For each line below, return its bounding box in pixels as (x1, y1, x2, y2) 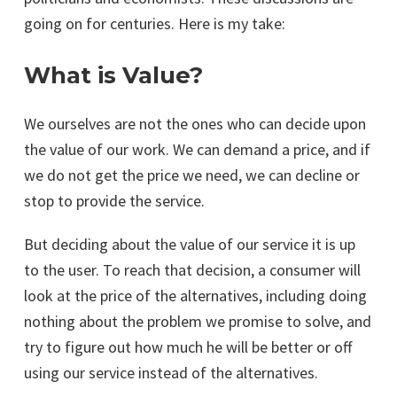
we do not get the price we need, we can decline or (24, 165, 360, 186)
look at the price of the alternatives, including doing (24, 285, 367, 307)
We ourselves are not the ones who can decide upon (24, 113, 366, 135)
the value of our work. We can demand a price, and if (24, 139, 370, 160)
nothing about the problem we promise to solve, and (24, 311, 371, 332)
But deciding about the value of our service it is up (24, 234, 355, 255)
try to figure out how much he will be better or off (24, 337, 352, 358)
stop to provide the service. (24, 191, 205, 212)
